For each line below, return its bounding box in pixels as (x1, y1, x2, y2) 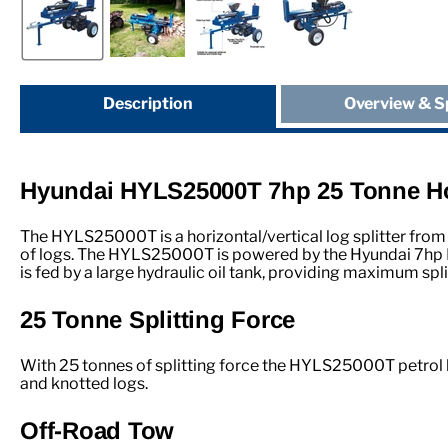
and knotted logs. (20, 373, 148, 393)
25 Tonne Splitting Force (20, 305, 296, 333)
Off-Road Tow (20, 416, 175, 444)
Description (102, 93, 193, 113)
